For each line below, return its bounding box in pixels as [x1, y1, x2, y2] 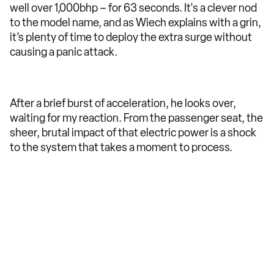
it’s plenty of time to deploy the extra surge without [10, 30, 252, 44]
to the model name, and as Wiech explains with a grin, [10, 15, 261, 29]
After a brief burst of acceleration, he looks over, [10, 96, 236, 110]
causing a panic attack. [10, 45, 119, 59]
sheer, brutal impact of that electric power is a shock [10, 125, 256, 139]
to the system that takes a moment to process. [10, 140, 232, 154]
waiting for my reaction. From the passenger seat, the [10, 111, 263, 125]
